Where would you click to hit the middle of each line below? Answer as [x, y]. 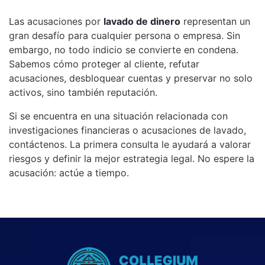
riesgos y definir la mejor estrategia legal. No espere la [132, 159]
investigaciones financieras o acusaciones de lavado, [127, 130]
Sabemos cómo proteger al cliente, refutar [104, 64]
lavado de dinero [142, 21]
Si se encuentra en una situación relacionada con [118, 116]
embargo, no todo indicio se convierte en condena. [124, 50]
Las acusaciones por [56, 21]
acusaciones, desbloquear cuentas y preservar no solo [131, 78]
